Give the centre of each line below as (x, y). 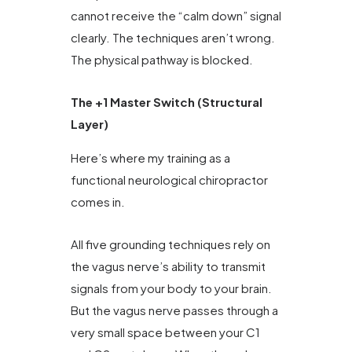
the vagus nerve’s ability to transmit (168, 266)
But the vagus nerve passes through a (174, 310)
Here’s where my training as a (150, 157)
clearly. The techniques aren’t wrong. (173, 38)
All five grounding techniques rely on (170, 244)
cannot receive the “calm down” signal (176, 16)
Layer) (90, 124)
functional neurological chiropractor (169, 179)
